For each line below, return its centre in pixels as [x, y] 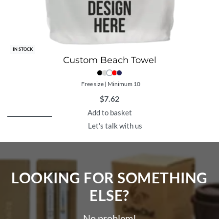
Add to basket [109, 113]
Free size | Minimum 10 [110, 84]
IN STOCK [22, 49]
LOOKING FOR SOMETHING [109, 178]
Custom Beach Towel [109, 60]
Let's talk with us [115, 126]
